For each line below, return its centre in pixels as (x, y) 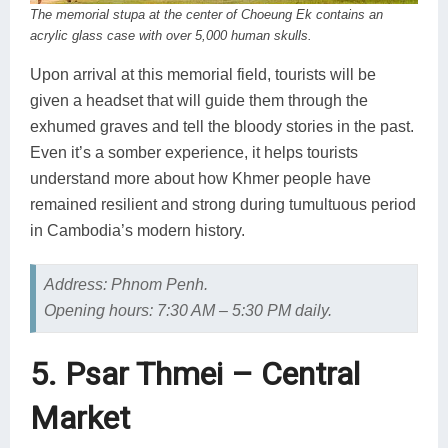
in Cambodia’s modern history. (137, 231)
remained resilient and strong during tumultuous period (223, 205)
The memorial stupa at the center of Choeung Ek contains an (206, 15)
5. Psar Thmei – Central (195, 374)
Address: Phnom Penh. (125, 285)
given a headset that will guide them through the (199, 101)
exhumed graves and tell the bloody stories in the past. (222, 127)
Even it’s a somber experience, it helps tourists (194, 153)
